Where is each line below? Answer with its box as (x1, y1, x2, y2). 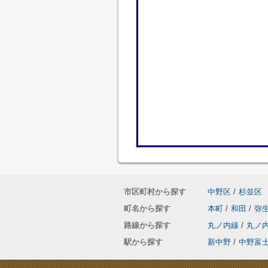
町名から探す (124, 204, 170, 213)
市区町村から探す (124, 187, 186, 196)
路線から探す (124, 221, 170, 230)
